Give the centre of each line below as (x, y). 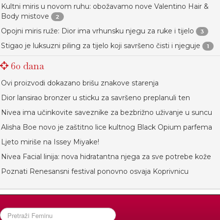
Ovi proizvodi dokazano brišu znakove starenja (80, 83)
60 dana (26, 66)
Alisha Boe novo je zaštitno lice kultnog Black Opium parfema (107, 127)
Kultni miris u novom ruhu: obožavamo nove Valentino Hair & (105, 7)
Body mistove (25, 16)
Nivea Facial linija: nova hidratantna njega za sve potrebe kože (106, 157)
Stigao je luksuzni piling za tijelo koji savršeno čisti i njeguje (101, 46)
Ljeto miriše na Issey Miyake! (50, 142)
